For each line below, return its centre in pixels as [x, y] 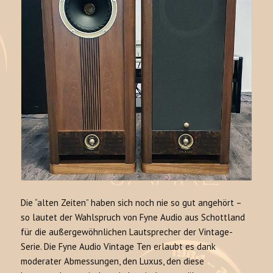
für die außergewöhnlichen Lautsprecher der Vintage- [127, 232]
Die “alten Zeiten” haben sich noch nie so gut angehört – [131, 202]
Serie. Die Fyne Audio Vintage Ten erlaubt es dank [119, 246]
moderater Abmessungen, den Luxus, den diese [113, 261]
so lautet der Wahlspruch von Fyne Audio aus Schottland [133, 217]
